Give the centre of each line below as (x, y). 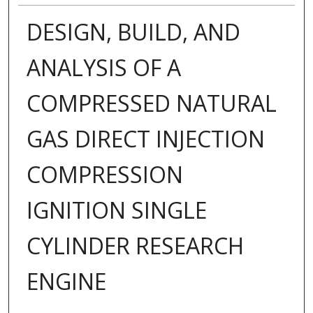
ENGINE (66, 282)
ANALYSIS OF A (103, 68)
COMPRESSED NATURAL (151, 103)
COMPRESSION (104, 175)
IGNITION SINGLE (116, 210)
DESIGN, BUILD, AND (133, 32)
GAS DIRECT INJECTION (145, 139)
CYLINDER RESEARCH (135, 246)
